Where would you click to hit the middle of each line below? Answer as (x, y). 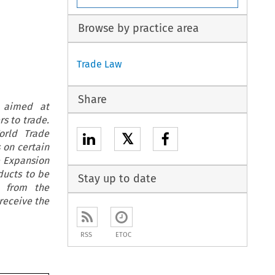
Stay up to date (117, 179)
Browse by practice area (138, 29)
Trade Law (99, 64)
